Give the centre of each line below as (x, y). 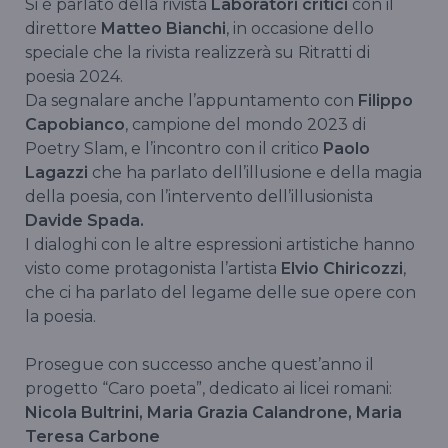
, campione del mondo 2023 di (245, 125)
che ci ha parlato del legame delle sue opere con (220, 293)
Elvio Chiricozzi (340, 269)
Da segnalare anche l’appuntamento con (191, 101)
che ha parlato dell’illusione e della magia (257, 173)
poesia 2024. (74, 77)
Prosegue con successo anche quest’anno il (199, 365)
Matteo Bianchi (163, 29)
